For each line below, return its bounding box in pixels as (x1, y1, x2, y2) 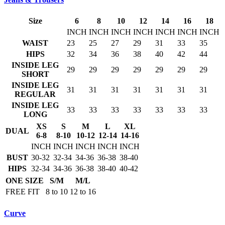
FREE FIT (6, 187, 40, 196)
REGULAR (15, 90, 56, 99)
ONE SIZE (6, 176, 44, 185)
